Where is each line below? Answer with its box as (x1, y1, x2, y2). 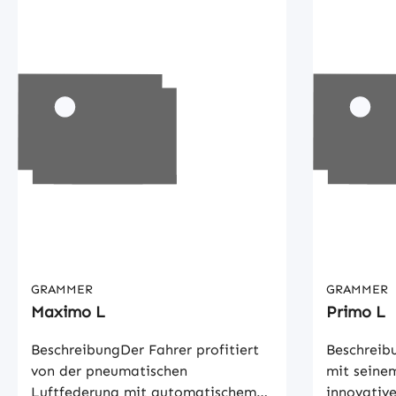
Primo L (325, 301, 385, 322)
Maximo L (31, 301, 105, 322)
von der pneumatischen (31, 362, 187, 379)
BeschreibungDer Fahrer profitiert (31, 340, 259, 358)
